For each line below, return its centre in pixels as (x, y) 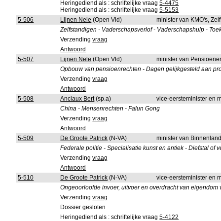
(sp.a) (103, 99)
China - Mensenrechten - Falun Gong (110, 109)
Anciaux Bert (77, 99)
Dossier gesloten (83, 207)
